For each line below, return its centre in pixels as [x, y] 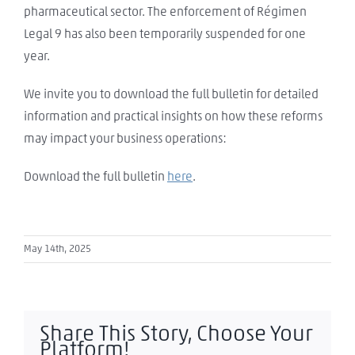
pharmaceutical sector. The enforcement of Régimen [165, 11]
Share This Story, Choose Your [176, 334]
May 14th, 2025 [57, 249]
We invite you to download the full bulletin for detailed [171, 94]
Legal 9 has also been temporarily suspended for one [165, 34]
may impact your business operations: [125, 138]
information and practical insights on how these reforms [173, 116]
